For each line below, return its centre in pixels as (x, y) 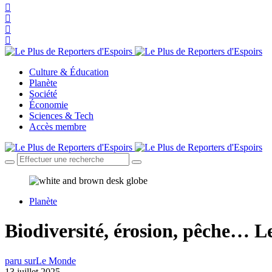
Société (43, 94)
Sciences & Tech (61, 116)
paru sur (20, 260)
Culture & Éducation (69, 72)
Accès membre (58, 127)
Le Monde (56, 260)
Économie (49, 105)
